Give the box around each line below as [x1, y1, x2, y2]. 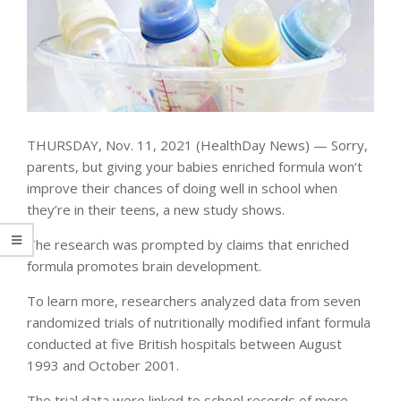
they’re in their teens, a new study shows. [27, 200, 285, 218]
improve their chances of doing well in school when [27, 178, 337, 197]
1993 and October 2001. [27, 355, 179, 374]
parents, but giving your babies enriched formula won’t [27, 157, 363, 175]
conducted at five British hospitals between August [27, 334, 342, 353]
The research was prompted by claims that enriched [27, 235, 349, 253]
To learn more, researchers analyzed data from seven [27, 291, 361, 310]
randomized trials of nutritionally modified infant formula [27, 312, 371, 331]
